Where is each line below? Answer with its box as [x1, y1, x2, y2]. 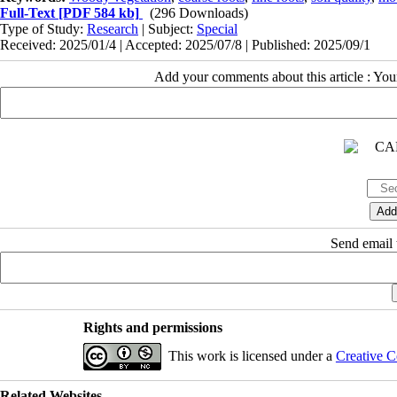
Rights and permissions [82, 320, 222, 336]
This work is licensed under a [167, 348, 336, 364]
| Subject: [138, 21, 197, 37]
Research [87, 21, 138, 37]
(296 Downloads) [150, 5, 248, 21]
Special [197, 21, 237, 37]
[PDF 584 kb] [55, 5, 139, 21]
